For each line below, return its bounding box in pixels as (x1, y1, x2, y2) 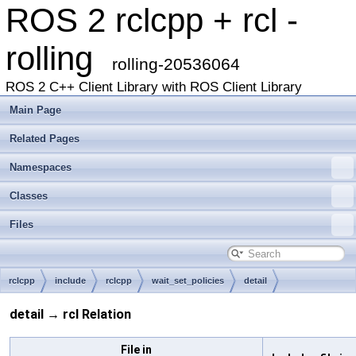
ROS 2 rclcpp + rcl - (6, 2, 298, 39)
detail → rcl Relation (10, 307, 131, 323)
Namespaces (10, 161, 72, 173)
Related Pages (10, 133, 79, 145)
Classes (10, 190, 48, 202)
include (55, 276, 86, 285)
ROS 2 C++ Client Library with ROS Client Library (6, 79, 302, 95)
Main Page (10, 104, 61, 116)
